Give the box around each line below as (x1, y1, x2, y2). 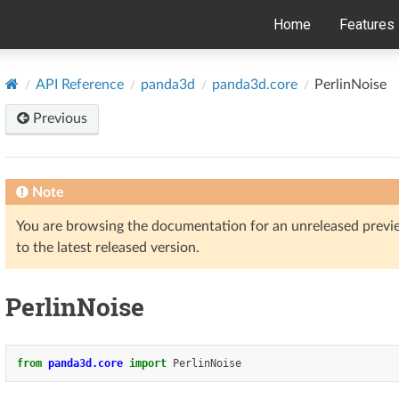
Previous (29, 110, 87, 126)
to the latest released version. (16, 240, 199, 255)
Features (339, 16, 395, 33)
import (129, 356, 167, 370)
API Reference (36, 77, 124, 92)
